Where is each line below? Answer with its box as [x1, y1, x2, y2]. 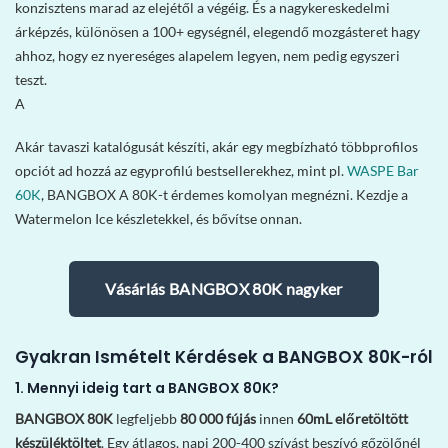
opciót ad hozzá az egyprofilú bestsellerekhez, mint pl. [15, 161, 347, 179]
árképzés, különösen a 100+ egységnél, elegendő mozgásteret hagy [15, 23, 420, 41]
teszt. [15, 71, 47, 89]
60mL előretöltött [297, 410, 408, 428]
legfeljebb [113, 410, 180, 428]
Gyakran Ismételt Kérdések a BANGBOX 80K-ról [15, 344, 433, 369]
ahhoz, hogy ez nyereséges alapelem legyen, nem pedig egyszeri [15, 47, 400, 65]
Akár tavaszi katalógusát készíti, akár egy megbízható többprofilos [15, 137, 418, 155]
